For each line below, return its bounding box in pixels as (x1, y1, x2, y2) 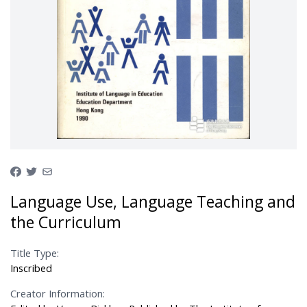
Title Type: (10, 245, 60, 260)
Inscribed (10, 260, 53, 275)
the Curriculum (10, 210, 122, 233)
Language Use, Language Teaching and (10, 190, 296, 212)
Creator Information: (10, 286, 106, 301)
